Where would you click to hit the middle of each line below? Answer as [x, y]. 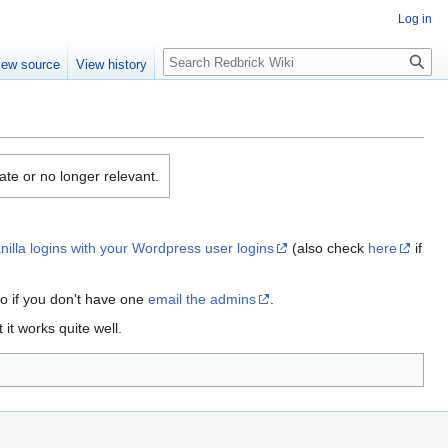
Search [195, 58]
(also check [328, 248]
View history [112, 65]
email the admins [202, 299]
